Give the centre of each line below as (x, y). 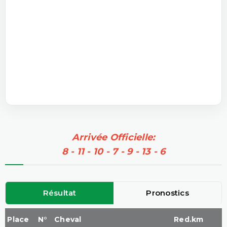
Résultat (60, 193)
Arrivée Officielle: (113, 137)
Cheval (68, 219)
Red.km (189, 219)
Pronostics (167, 193)
